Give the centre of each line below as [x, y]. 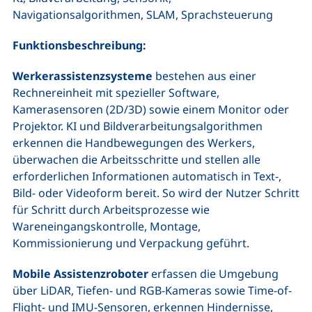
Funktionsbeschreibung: [81, 45]
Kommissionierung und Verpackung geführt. [131, 243]
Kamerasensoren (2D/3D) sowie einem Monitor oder [151, 109]
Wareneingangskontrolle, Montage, [107, 226]
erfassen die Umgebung [213, 273]
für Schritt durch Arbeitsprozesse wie [111, 209]
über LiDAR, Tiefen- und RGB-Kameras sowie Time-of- [152, 290]
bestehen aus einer [204, 76]
